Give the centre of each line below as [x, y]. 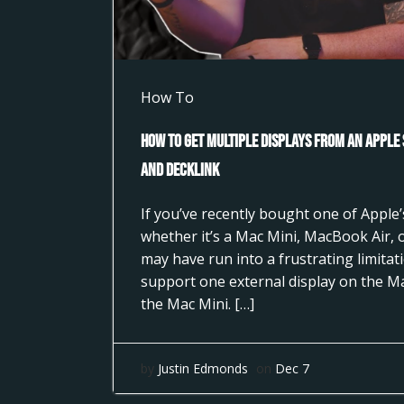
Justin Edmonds [202, 368]
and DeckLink [179, 170]
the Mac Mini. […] [197, 304]
